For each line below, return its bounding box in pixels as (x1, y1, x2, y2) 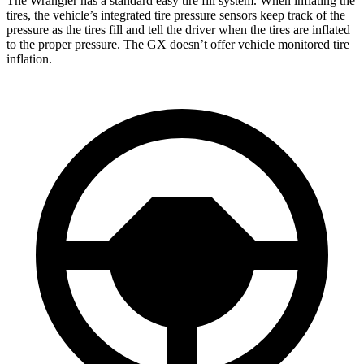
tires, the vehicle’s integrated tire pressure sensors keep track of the (6, 7, 345, 22)
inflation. (6, 51, 52, 66)
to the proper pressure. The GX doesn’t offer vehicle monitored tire (6, 37, 349, 51)
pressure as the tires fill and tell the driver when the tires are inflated (6, 22, 350, 37)
